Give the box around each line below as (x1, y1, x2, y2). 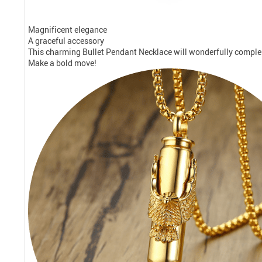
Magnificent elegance (28, 23, 107, 35)
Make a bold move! (28, 57, 96, 68)
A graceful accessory (28, 35, 104, 46)
